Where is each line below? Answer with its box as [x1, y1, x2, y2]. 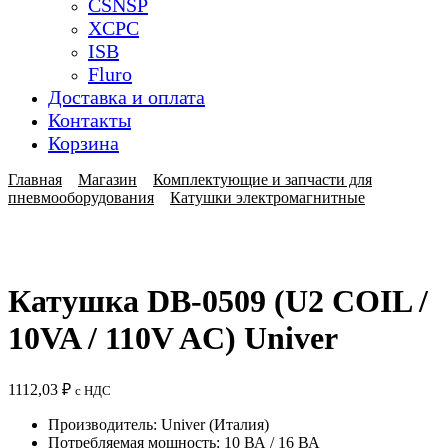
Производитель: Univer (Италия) [48, 416, 269, 434]
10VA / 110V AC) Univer [8, 319, 338, 356]
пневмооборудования [8, 189, 154, 207]
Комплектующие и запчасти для [153, 171, 372, 189]
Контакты [48, 109, 131, 132]
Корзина [48, 132, 119, 155]
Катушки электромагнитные [170, 189, 365, 207]
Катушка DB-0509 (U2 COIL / [8, 282, 428, 319]
